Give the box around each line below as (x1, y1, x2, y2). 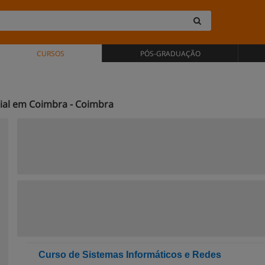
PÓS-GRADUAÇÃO (140, 49, 201, 59)
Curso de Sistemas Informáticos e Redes (38, 250, 221, 260)
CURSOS (36, 49, 64, 59)
